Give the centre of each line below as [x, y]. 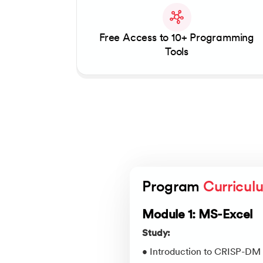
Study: [156, 234]
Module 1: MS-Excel [198, 215]
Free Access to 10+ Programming [177, 38]
